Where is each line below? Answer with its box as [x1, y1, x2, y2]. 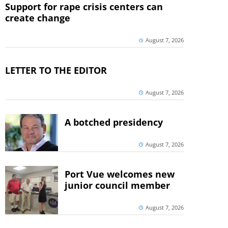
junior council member [64, 179, 170, 192]
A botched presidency [64, 116, 163, 128]
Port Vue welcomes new [64, 168, 175, 181]
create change [5, 12, 70, 24]
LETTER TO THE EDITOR [5, 64, 107, 76]
